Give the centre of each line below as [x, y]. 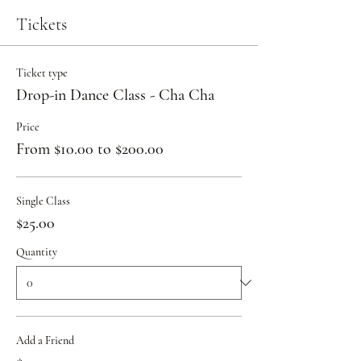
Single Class [43, 201]
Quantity [37, 251]
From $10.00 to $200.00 [90, 149]
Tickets [41, 24]
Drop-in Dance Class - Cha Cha [115, 95]
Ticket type [42, 73]
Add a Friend [45, 340]
